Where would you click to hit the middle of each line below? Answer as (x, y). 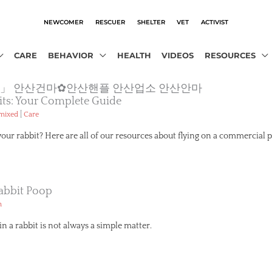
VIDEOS (178, 55)
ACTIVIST (215, 22)
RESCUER (110, 22)
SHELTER (151, 22)
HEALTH (134, 55)
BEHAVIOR (70, 55)
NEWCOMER (63, 22)
